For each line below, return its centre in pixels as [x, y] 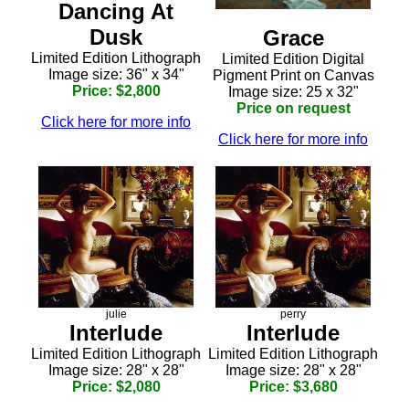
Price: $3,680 [293, 386]
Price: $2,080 [116, 386]
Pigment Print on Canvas [293, 75]
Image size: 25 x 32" [293, 91]
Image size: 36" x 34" [116, 74]
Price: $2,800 [116, 90]
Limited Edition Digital [293, 58]
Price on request [293, 108]
